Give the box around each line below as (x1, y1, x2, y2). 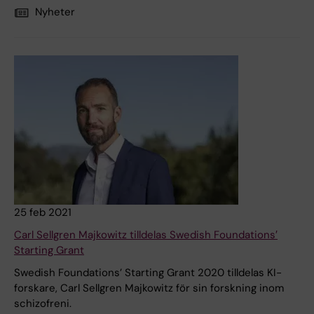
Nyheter (35, 5, 75, 20)
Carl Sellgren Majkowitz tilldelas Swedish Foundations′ (14, 228, 278, 243)
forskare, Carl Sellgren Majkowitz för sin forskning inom (14, 281, 284, 296)
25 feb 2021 (14, 205, 71, 220)
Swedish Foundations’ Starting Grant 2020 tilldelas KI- (14, 266, 282, 280)
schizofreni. (14, 296, 71, 311)
